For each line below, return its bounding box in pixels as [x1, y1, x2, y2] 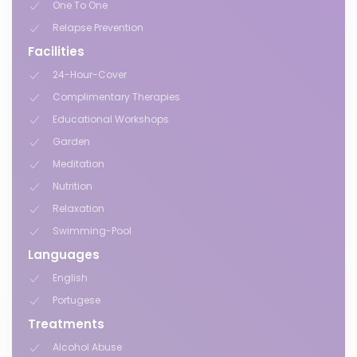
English [53, 271, 88, 284]
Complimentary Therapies [53, 90, 180, 104]
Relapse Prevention [53, 21, 143, 34]
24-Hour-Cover [53, 68, 127, 81]
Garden [53, 135, 90, 148]
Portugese [53, 293, 100, 307]
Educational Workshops [53, 112, 169, 126]
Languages [28, 246, 100, 263]
